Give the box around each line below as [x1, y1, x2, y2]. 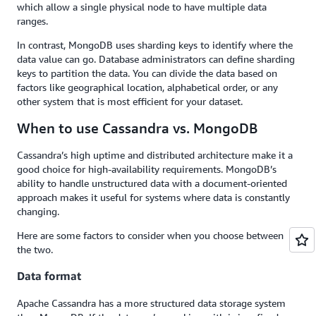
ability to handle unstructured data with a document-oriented [17, 177, 287, 189]
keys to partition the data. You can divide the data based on [17, 67, 277, 79]
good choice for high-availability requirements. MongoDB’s [17, 163, 276, 175]
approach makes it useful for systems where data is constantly [17, 191, 290, 203]
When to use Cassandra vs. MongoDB [17, 120, 257, 136]
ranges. [17, 15, 48, 27]
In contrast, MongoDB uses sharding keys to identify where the [17, 39, 293, 51]
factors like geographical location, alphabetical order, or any [17, 81, 278, 93]
